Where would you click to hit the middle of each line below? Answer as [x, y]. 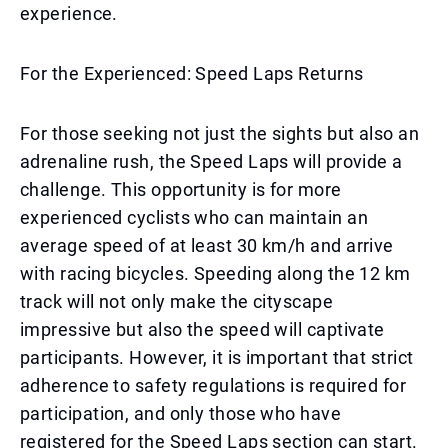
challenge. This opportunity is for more [181, 189]
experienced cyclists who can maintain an [194, 217]
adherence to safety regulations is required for [213, 385]
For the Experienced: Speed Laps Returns [192, 73]
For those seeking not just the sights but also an [220, 133]
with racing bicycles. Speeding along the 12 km [215, 273]
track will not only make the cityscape [177, 301]
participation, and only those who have [181, 413]
